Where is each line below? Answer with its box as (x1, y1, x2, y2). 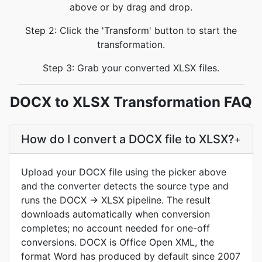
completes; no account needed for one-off (21, 222, 210, 234)
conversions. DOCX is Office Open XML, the (21, 236, 214, 248)
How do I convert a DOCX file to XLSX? (21, 132, 235, 146)
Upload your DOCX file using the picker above (21, 166, 226, 178)
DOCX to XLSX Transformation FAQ (10, 94, 252, 111)
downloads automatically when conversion (21, 208, 210, 220)
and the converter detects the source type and (21, 180, 229, 192)
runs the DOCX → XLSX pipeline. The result (21, 194, 211, 206)
